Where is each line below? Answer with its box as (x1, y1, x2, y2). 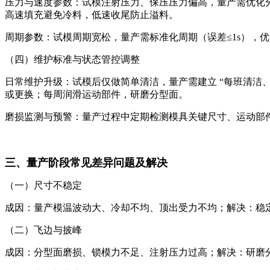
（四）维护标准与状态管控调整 (5, 54, 140, 64)
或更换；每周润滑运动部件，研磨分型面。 (5, 89, 188, 99)
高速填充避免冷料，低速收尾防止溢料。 (5, 9, 178, 20)
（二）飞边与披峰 (5, 224, 82, 235)
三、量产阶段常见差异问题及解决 (5, 156, 168, 169)
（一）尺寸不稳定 (5, 180, 82, 190)
